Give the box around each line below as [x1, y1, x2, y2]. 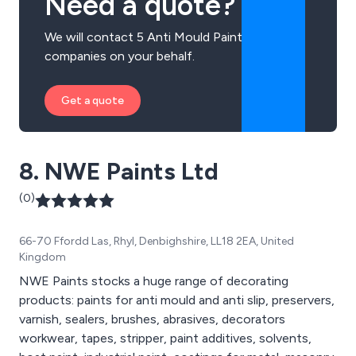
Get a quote [61, 93, 124, 107]
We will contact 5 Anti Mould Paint [44, 29, 242, 44]
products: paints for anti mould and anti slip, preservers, [19, 292, 335, 308]
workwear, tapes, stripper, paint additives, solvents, [19, 330, 311, 346]
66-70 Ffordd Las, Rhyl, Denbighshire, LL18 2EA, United [19, 234, 294, 248]
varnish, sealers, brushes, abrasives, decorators [19, 311, 285, 327]
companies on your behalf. [44, 48, 195, 64]
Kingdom [19, 250, 66, 264]
